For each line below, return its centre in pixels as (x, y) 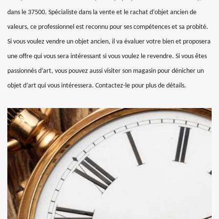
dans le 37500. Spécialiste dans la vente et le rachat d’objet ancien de (102, 12)
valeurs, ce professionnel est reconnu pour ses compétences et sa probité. (108, 27)
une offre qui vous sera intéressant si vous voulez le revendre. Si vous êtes (107, 56)
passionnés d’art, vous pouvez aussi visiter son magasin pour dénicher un (106, 71)
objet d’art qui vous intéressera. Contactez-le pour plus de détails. (97, 86)
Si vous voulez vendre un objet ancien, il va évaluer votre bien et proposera (109, 42)
